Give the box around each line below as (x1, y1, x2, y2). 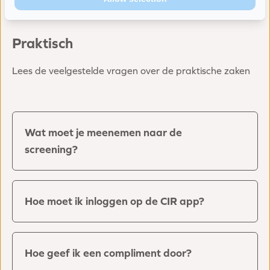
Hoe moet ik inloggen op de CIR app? (25, 195, 204, 208)
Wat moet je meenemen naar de (25, 126, 182, 139)
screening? (25, 143, 78, 156)
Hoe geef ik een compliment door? (25, 246, 192, 260)
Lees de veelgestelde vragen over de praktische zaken (12, 65, 250, 77)
